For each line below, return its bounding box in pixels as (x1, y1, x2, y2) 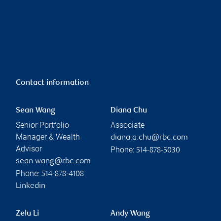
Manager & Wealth (16, 132, 80, 142)
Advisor (16, 144, 42, 153)
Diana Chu (110, 106, 147, 115)
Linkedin (16, 182, 45, 190)
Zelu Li (16, 209, 39, 218)
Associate (110, 120, 145, 130)
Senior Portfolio (16, 120, 69, 130)
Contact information (16, 78, 89, 87)
